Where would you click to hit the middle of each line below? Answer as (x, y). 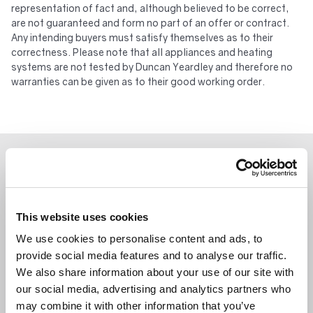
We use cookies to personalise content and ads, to (139, 239)
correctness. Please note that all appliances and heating (142, 52)
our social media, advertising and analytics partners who (153, 289)
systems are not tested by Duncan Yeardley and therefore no (152, 66)
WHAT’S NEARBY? (156, 164)
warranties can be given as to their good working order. (138, 81)
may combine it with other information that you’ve (136, 306)
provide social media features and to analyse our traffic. (152, 255)
